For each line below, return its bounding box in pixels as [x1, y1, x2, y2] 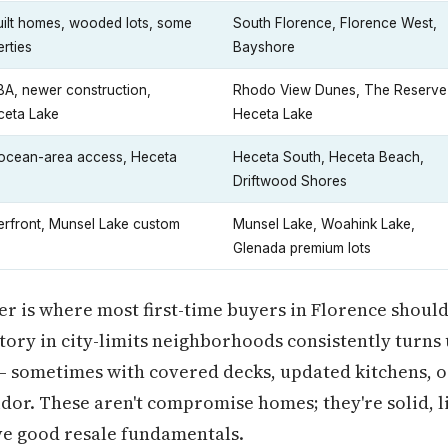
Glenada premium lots [233, 240, 371, 256]
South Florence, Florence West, [233, 15, 437, 31]
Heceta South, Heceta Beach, [233, 149, 424, 165]
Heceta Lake [233, 106, 313, 122]
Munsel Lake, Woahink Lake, [233, 216, 415, 232]
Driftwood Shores [233, 173, 347, 189]
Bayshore [233, 39, 295, 55]
